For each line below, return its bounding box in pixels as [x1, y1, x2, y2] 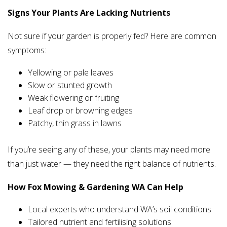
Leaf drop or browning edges [28, 105, 133, 117]
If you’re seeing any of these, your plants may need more [8, 144, 210, 156]
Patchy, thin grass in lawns [28, 118, 122, 129]
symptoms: [8, 45, 46, 56]
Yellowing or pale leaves [28, 67, 113, 79]
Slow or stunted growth [28, 80, 112, 91]
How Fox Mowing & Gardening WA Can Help [8, 181, 183, 193]
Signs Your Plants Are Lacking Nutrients [8, 7, 170, 19]
